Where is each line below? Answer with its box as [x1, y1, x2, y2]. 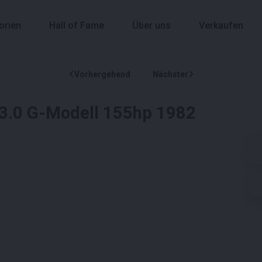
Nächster [152, 69, 188, 79]
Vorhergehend [74, 69, 130, 79]
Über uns [132, 20, 171, 32]
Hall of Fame [49, 20, 104, 32]
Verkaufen [199, 20, 243, 32]
